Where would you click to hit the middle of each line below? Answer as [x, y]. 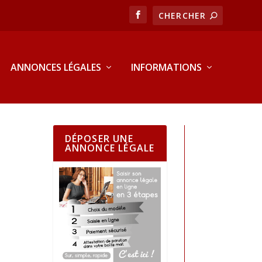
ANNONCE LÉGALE [110, 148]
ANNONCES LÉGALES [56, 67]
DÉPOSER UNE [99, 138]
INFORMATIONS [166, 67]
